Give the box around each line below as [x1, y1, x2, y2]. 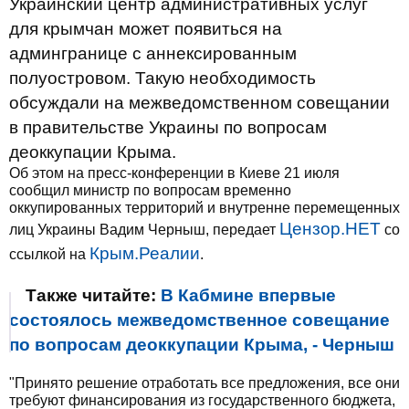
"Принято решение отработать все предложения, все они [9, 375, 400, 391]
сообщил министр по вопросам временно [9, 183, 291, 198]
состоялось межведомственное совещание [9, 310, 390, 330]
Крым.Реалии [89, 244, 200, 263]
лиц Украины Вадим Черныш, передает [9, 222, 279, 237]
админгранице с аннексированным [9, 44, 297, 63]
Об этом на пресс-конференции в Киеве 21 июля [9, 165, 340, 181]
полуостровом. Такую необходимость [9, 68, 316, 88]
